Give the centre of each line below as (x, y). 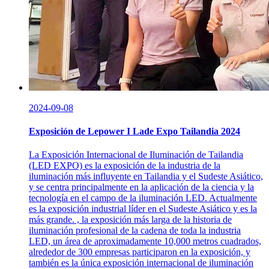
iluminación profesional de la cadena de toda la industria (135, 231)
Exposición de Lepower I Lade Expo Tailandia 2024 (134, 131)
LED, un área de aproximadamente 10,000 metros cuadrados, (145, 241)
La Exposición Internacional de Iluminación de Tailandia (136, 155)
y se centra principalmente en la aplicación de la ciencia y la (141, 187)
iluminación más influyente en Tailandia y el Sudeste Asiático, (146, 177)
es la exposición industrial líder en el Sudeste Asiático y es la (143, 209)
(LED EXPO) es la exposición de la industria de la (125, 166)
